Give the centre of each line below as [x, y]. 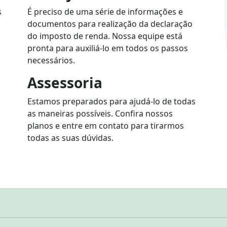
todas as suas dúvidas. [70, 138]
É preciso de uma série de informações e [105, 12]
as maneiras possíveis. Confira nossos [100, 113]
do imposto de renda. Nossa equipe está [105, 36]
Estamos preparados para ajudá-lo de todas [111, 101]
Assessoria [65, 83]
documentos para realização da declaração [110, 24]
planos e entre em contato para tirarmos [106, 126]
